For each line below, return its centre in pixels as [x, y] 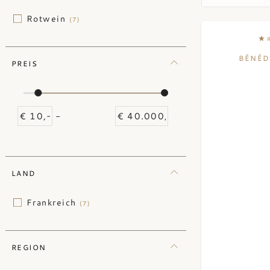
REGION [29, 247]
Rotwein [48, 19]
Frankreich [53, 202]
